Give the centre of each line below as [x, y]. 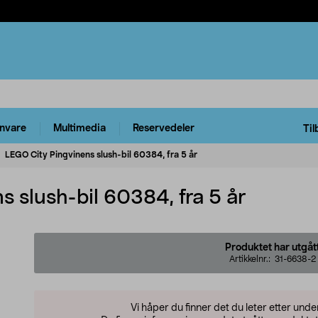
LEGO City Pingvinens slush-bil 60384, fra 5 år [101, 154]
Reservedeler [164, 129]
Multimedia [79, 129]
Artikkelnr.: [252, 259]
